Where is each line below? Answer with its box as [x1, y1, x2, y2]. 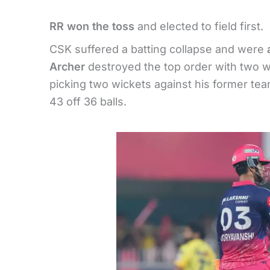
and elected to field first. [134, 19, 263, 33]
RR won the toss [49, 19, 134, 33]
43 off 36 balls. [49, 95, 127, 108]
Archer [49, 60, 85, 73]
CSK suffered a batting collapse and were [49, 42, 267, 55]
